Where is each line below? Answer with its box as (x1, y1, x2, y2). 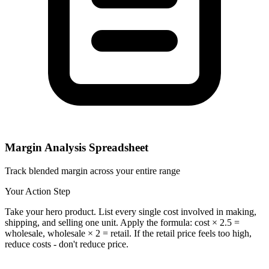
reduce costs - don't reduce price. (5, 238, 128, 249)
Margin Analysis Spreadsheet (5, 141, 148, 154)
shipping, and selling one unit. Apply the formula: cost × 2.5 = (5, 217, 240, 228)
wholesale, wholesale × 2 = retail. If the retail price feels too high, (5, 228, 252, 238)
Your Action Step (5, 186, 70, 196)
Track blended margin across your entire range (5, 165, 180, 176)
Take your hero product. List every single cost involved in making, (5, 206, 256, 217)
